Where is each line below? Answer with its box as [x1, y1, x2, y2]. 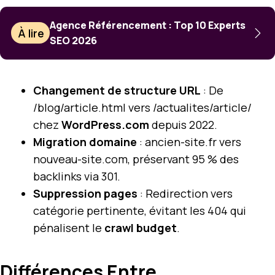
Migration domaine [33, 134, 137, 149]
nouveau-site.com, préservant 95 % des [33, 151, 239, 166]
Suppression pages [33, 185, 137, 201]
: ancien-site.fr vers [137, 134, 241, 149]
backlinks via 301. [33, 168, 120, 184]
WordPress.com [61, 117, 149, 132]
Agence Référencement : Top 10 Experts [50, 18, 246, 32]
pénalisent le [33, 220, 104, 235]
